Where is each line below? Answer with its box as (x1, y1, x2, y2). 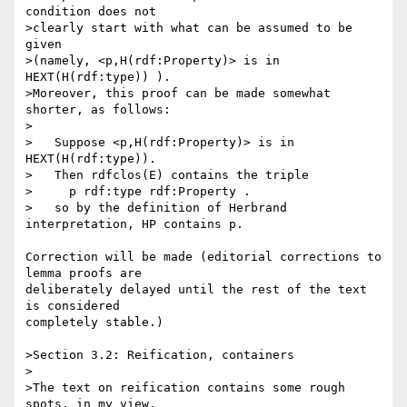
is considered (25, 299, 127, 313)
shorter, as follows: (25, 103, 171, 117)
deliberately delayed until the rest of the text (25, 283, 367, 297)
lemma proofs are (25, 266, 149, 281)
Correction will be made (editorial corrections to (25, 250, 382, 264)
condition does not (25, 5, 156, 19)
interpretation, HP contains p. (25, 217, 243, 232)
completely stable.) (25, 315, 164, 330)
